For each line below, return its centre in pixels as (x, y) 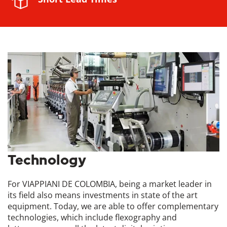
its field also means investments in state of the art (103, 195)
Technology (47, 160)
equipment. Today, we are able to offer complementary (113, 206)
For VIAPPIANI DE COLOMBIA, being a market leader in (110, 184)
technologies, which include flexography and (92, 217)
